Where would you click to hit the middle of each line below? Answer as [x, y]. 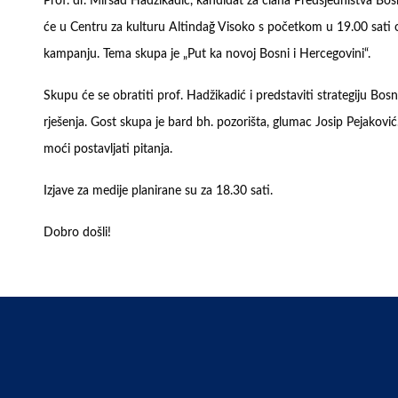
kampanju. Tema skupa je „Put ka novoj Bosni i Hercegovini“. [207, 54]
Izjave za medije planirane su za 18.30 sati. [158, 191]
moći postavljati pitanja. [108, 149]
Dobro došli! [77, 233]
